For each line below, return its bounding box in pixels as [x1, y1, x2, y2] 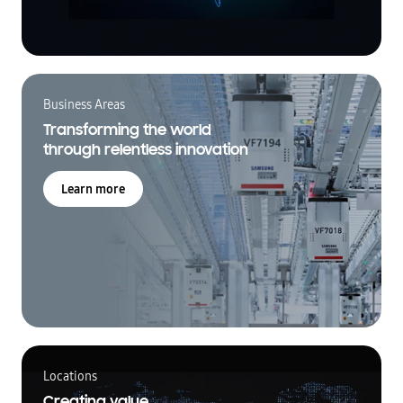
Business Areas [43, 95, 125, 114]
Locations [43, 367, 97, 386]
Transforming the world [43, 121, 211, 140]
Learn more [61, 180, 125, 199]
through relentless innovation [43, 140, 248, 160]
